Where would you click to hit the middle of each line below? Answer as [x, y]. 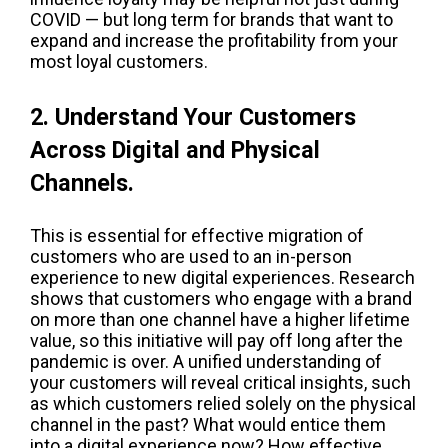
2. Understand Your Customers [193, 116]
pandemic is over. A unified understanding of [206, 362]
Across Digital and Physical [175, 149]
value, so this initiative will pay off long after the [216, 341]
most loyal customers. [119, 61]
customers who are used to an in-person [191, 257]
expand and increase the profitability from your [214, 40]
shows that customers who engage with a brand [221, 299]
